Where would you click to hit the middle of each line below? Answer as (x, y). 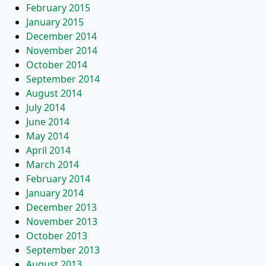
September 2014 (63, 79)
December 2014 (61, 36)
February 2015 (58, 8)
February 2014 (58, 179)
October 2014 (57, 65)
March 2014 (53, 164)
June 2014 (48, 122)
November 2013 (62, 221)
